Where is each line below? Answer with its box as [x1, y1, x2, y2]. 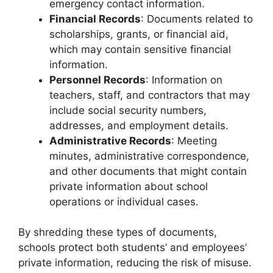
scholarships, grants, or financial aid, [49, 27, 229, 40]
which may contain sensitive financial [49, 43, 231, 55]
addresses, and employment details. [49, 119, 229, 132]
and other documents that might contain [49, 165, 247, 177]
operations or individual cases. [49, 195, 199, 208]
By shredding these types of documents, [18, 226, 217, 239]
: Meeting [171, 134, 217, 147]
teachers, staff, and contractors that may [49, 88, 250, 101]
